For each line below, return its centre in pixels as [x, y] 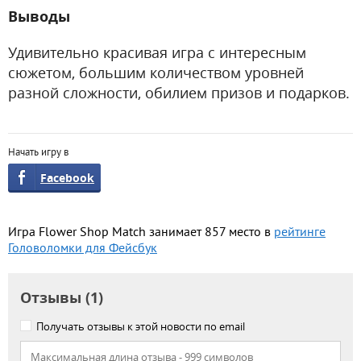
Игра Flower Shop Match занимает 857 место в [141, 233]
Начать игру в [38, 154]
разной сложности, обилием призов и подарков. [179, 93]
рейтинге [300, 233]
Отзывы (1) [62, 298]
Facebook [67, 178]
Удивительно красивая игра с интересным [157, 53]
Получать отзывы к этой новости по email [141, 327]
